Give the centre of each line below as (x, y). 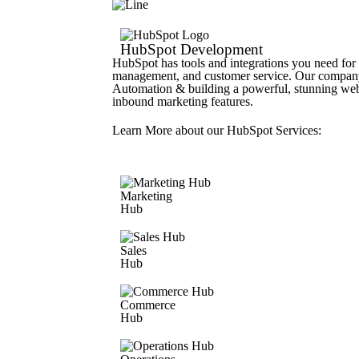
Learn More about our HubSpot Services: (217, 130)
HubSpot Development (192, 49)
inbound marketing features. (183, 101)
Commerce (148, 305)
